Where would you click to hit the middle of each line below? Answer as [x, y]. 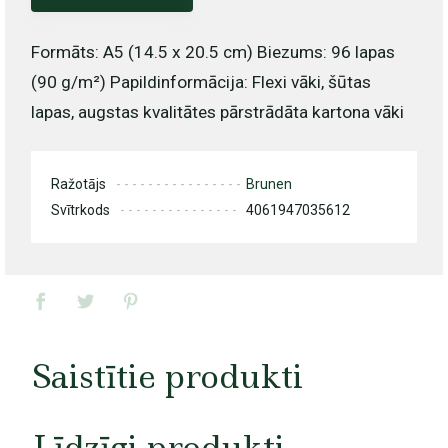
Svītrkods [80, 210]
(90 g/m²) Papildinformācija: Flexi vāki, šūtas [200, 82]
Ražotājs [78, 184]
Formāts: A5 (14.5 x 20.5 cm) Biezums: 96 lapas [212, 52]
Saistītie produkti [167, 376]
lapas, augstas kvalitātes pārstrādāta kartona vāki [217, 112]
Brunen [268, 184]
